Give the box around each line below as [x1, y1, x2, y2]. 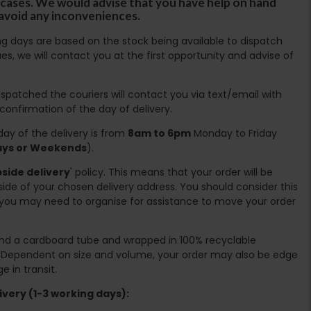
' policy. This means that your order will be [70, 165, 273, 179]
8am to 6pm [128, 126, 191, 140]
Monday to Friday [191, 126, 277, 140]
